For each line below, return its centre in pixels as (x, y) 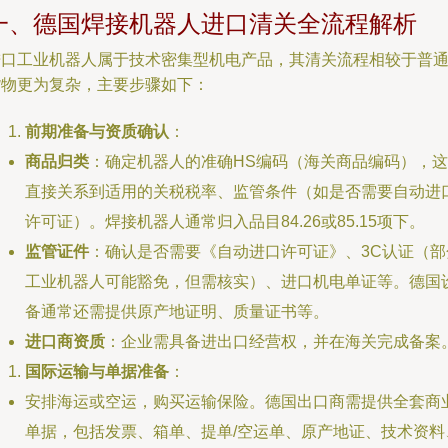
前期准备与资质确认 (97, 131)
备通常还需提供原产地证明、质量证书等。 (177, 311)
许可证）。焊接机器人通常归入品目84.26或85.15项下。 (225, 221)
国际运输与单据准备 (97, 371)
